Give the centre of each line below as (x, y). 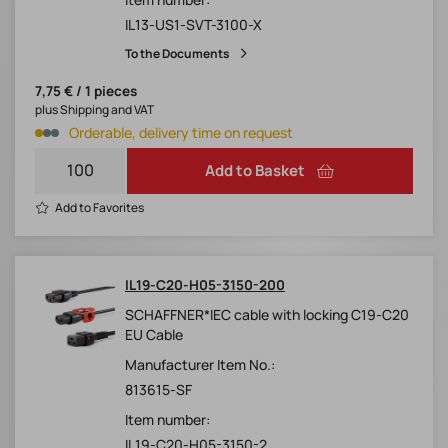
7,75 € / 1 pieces (86, 91)
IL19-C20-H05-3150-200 (205, 285)
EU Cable (154, 335)
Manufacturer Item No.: (200, 365)
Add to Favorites (99, 208)
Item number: (167, 420)
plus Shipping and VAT (94, 110)
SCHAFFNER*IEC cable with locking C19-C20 (267, 315)
